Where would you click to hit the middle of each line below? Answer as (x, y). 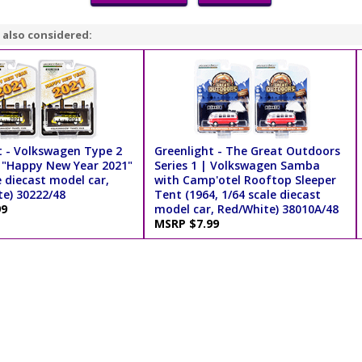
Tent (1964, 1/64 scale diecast (237, 195)
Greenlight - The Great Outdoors (247, 151)
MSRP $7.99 (189, 224)
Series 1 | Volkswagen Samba (237, 166)
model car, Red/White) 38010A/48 (246, 209)
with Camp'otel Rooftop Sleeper (245, 180)
